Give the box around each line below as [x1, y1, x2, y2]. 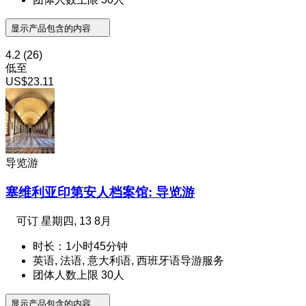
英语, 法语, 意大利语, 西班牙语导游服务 [33, 254, 224, 266]
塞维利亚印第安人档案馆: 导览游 [5, 184, 195, 199]
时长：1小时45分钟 [33, 240, 128, 252]
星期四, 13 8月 [41, 214, 111, 227]
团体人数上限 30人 [33, 268, 124, 281]
